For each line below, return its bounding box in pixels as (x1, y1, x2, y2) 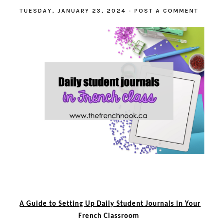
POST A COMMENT (134, 7, 199, 14)
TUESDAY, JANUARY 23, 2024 (19, 7, 128, 14)
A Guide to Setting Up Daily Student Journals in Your (19, 200, 201, 208)
